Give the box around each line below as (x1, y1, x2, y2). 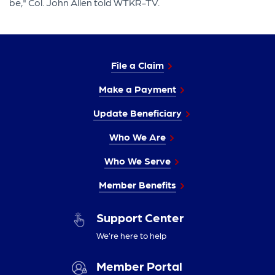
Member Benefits (99, 178, 176, 190)
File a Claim (111, 58, 164, 71)
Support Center (96, 209, 184, 225)
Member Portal (96, 258, 182, 274)
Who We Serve (104, 154, 171, 166)
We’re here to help (96, 230, 166, 240)
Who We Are (109, 130, 166, 142)
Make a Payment (99, 82, 176, 95)
